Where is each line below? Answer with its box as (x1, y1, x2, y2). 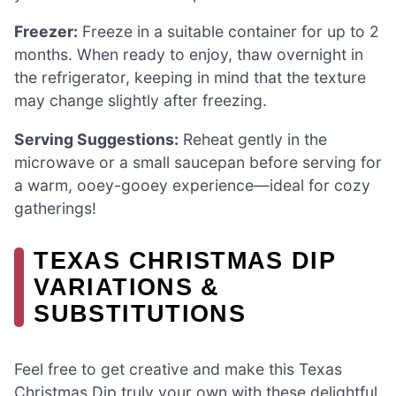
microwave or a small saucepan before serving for (14, 153, 382, 172)
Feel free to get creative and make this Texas (14, 360, 342, 379)
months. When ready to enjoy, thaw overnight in (14, 45, 363, 65)
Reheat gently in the (179, 130, 327, 149)
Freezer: (14, 22, 78, 42)
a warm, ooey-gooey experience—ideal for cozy (14, 176, 370, 195)
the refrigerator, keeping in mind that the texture (14, 68, 366, 88)
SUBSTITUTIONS (34, 300, 246, 328)
